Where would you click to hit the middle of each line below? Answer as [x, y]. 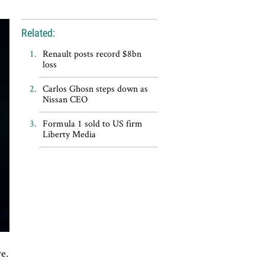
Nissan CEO [65, 99]
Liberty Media [69, 134]
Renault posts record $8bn [92, 54]
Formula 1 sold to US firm [92, 123]
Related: [38, 33]
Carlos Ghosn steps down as [95, 88]
